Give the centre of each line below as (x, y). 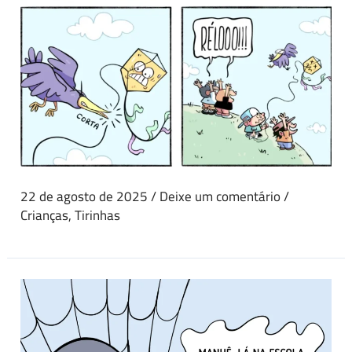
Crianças (45, 215)
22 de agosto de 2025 (86, 196)
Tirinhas (98, 215)
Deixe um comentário (220, 196)
